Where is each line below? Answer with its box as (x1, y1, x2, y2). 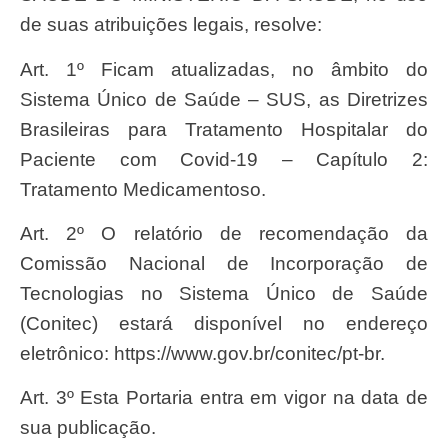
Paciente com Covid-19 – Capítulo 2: (20, 148, 428, 170)
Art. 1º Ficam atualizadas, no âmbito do (20, 58, 33, 80)
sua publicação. (20, 417, 156, 439)
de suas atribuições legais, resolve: (20, 14, 322, 36)
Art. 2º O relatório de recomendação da (20, 223, 33, 245)
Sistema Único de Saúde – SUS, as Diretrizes (20, 88, 428, 110)
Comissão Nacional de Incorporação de (20, 253, 428, 275)
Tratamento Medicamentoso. (20, 178, 266, 200)
